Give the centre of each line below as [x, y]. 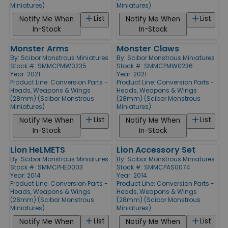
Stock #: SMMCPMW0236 [155, 66]
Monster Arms [39, 48]
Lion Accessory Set [156, 150]
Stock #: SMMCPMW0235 [48, 66]
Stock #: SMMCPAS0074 [153, 167]
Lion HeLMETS [38, 150]
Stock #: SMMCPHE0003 [47, 167]
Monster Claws [148, 48]
